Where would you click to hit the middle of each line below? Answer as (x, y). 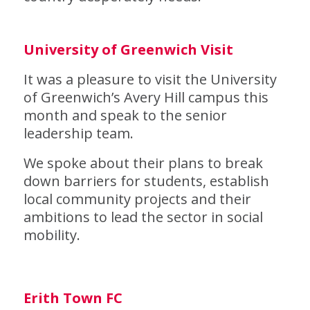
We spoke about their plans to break (143, 163)
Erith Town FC (73, 298)
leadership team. (78, 133)
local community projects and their (137, 199)
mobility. (53, 235)
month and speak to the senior (125, 115)
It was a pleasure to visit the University (150, 79)
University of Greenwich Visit (128, 49)
